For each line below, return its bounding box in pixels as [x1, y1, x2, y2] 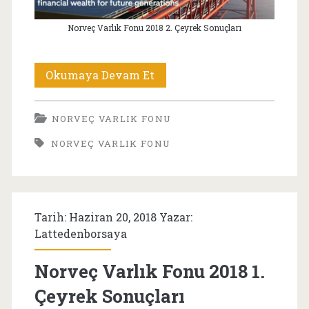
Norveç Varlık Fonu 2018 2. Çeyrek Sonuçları [68, 21, 241, 33]
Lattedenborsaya [34, 226, 127, 241]
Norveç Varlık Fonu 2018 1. [34, 259, 265, 283]
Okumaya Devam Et [46, 67, 155, 82]
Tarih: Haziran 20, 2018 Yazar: [34, 209, 192, 224]
